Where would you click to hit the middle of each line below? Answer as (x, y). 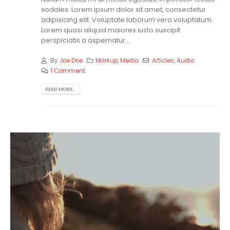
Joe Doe (71, 60)
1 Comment (68, 71)
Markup (107, 60)
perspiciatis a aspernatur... (85, 41)
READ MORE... (61, 89)
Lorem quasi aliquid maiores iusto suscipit (111, 30)
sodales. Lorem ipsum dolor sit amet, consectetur (123, 10)
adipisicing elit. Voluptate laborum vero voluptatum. (127, 20)
